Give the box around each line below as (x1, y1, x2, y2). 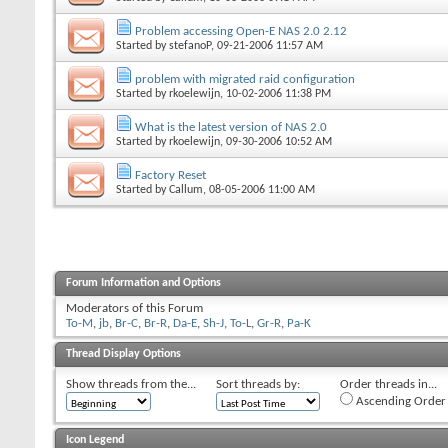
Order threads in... (340, 377, 437, 391)
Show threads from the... (66, 377, 196, 391)
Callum (169, 183, 203, 196)
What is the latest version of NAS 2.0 (135, 120, 327, 134)
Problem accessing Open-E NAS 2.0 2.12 (135, 24, 347, 38)
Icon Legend (66, 433, 124, 446)
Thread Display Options (66, 347, 181, 360)
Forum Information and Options (66, 276, 221, 289)
